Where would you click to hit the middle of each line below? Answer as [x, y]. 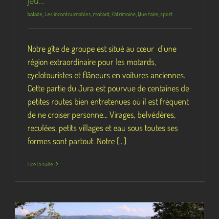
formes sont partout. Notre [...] [77, 141]
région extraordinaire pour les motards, [92, 61]
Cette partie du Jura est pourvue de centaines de [108, 88]
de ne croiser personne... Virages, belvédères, [101, 114]
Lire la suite [40, 164]
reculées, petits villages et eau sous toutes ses [103, 127]
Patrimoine [124, 14]
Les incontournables [68, 14]
